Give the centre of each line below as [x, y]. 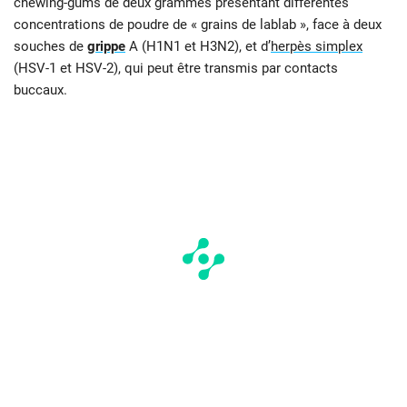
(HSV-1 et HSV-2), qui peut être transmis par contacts [176, 69]
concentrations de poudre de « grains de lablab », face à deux [198, 25]
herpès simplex [317, 47]
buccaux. [40, 90]
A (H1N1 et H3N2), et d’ [198, 47]
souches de [50, 47]
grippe [106, 47]
